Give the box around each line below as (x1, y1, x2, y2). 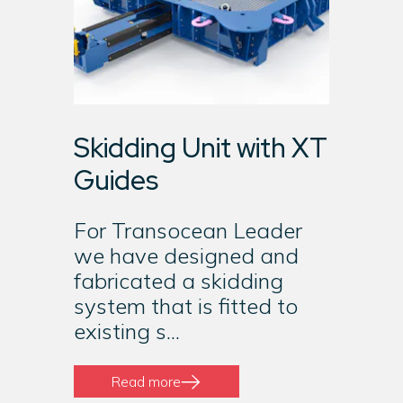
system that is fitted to (73, 292, 298, 319)
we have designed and (73, 242, 299, 269)
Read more (112, 372, 182, 390)
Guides (73, 162, 158, 198)
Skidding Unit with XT (73, 130, 327, 166)
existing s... (73, 318, 180, 345)
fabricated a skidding (73, 267, 283, 294)
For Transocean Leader (73, 217, 302, 244)
